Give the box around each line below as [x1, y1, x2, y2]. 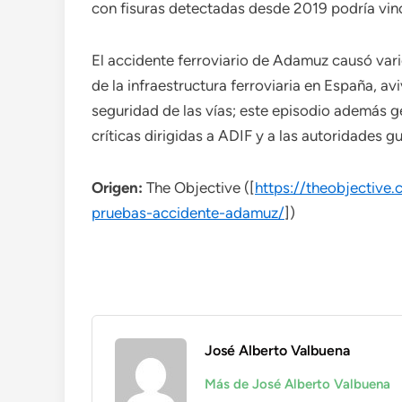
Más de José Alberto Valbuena [205, 376, 390, 392]
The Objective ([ [143, 179, 255, 197]
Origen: [92, 179, 143, 197]
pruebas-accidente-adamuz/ [92, 204, 284, 222]
